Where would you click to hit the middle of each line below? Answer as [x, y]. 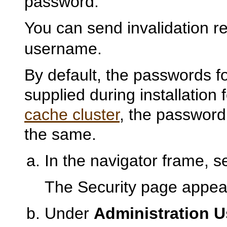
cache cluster [72, 115]
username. [63, 49]
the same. [60, 135]
